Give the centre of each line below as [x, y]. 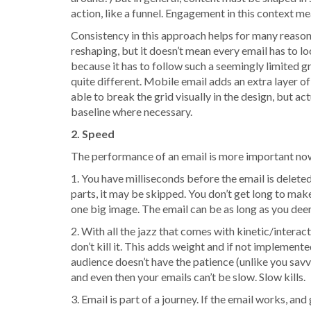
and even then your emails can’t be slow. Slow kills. [188, 276]
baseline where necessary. [132, 111]
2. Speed [93, 133]
